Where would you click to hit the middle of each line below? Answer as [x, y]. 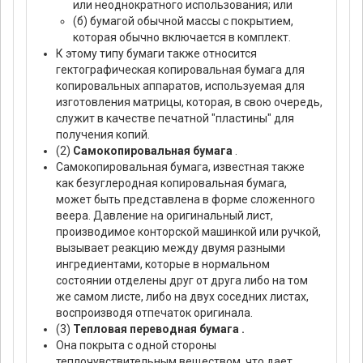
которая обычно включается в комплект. [182, 38]
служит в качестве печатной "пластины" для [175, 119]
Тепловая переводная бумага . [159, 329]
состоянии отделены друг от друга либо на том [182, 281]
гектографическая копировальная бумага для [180, 70]
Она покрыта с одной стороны [136, 346]
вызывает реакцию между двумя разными [171, 248]
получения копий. [103, 135]
